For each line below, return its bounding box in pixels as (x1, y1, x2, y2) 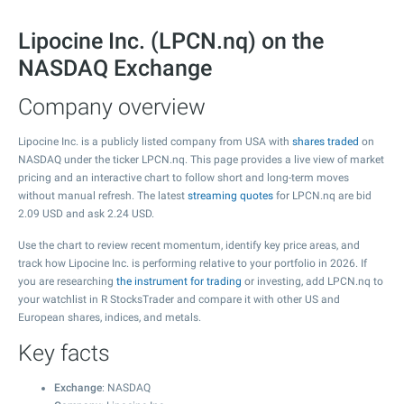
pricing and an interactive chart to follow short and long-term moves (18, 171, 349, 184)
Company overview (18, 94, 206, 120)
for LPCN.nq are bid (273, 189, 372, 202)
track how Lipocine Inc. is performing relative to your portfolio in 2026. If (18, 257, 367, 270)
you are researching (18, 275, 116, 288)
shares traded (292, 135, 359, 148)
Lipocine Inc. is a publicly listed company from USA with (18, 135, 292, 148)
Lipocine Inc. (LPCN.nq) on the (18, 28, 324, 54)
